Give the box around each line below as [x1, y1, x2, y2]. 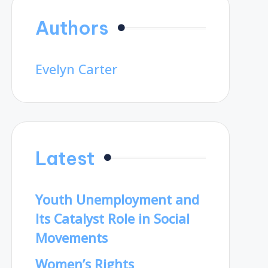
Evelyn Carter [35, 60, 117, 78]
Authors [35, 16, 108, 40]
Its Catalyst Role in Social [35, 209, 190, 227]
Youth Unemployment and [35, 190, 199, 208]
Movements [35, 229, 108, 246]
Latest [35, 146, 95, 170]
